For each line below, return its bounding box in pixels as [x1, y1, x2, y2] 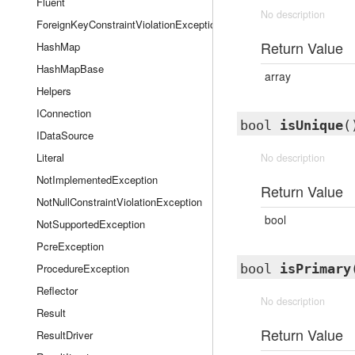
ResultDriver [36, 327, 93, 342]
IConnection [36, 105, 91, 120]
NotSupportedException [36, 216, 145, 231]
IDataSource [36, 128, 94, 143]
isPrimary [279, 261, 351, 277]
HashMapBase [36, 61, 104, 76]
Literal [36, 150, 64, 165]
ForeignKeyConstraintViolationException [36, 17, 221, 32]
